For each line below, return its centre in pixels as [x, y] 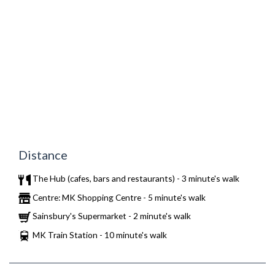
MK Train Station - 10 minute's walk [99, 234]
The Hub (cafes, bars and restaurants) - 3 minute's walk [135, 179]
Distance [43, 155]
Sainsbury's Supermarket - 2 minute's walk [111, 216]
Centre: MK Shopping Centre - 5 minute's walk [118, 197]
